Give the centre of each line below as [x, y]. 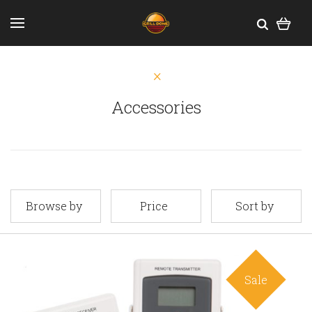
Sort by [254, 206]
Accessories [156, 107]
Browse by [54, 206]
